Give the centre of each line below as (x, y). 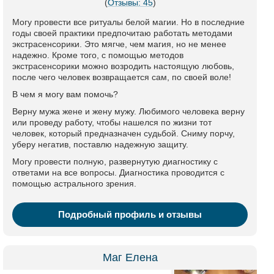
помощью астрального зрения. (74, 183)
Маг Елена (130, 257)
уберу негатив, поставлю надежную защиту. (100, 144)
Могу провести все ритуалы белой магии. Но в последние (128, 22)
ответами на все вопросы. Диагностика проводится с (118, 172)
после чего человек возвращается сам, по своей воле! (122, 77)
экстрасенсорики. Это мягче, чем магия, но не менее (119, 44)
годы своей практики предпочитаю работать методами (122, 33)
